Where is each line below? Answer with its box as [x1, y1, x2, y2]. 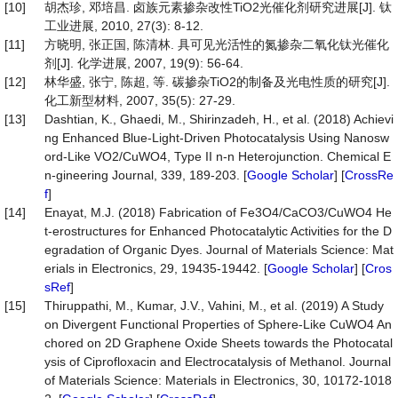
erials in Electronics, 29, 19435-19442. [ [44, 261, 267, 275]
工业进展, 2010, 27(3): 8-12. [44, 19, 203, 33]
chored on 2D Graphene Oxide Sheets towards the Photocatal [44, 336, 393, 350]
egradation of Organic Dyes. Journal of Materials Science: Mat [44, 243, 394, 257]
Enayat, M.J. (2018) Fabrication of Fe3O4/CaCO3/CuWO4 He [44, 205, 392, 219]
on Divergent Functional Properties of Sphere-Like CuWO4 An [44, 317, 392, 331]
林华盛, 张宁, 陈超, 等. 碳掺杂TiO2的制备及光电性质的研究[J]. [44, 75, 390, 89]
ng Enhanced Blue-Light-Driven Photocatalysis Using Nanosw [44, 131, 389, 145]
